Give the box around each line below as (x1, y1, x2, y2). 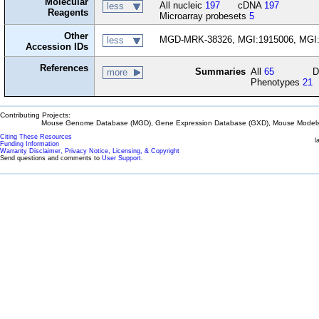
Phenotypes (251, 77, 303, 88)
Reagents (48, 7, 89, 19)
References (40, 63, 89, 74)
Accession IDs (26, 41, 89, 53)
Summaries (194, 66, 246, 77)
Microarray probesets (159, 11, 249, 21)
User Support (102, 154, 141, 162)
